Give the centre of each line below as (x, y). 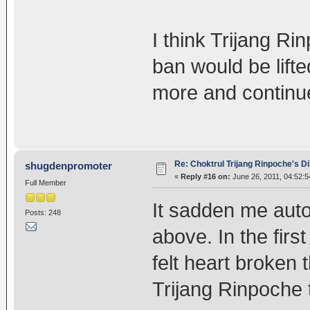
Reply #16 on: (205, 176)
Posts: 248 (43, 213)
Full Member (45, 182)
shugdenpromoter (69, 165)
